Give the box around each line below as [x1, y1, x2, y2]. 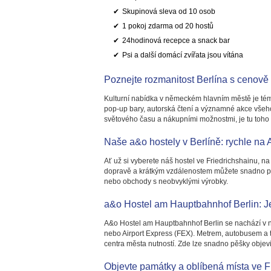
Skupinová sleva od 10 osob [122, 7, 215, 16]
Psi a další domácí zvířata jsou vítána [122, 51, 243, 59]
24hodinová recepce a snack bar [122, 36, 230, 45]
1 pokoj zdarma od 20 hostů [122, 22, 214, 30]
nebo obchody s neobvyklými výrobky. [104, 177, 228, 186]
